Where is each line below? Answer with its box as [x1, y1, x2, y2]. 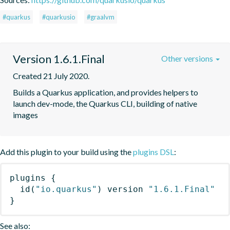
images [13, 109, 38, 120]
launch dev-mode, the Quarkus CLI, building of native [13, 98, 197, 108]
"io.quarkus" [35, 184, 97, 194]
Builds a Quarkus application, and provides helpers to [13, 87, 198, 97]
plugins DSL [133, 146, 174, 157]
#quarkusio [42, 12, 75, 21]
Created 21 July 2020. [13, 70, 89, 81]
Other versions [161, 53, 215, 63]
